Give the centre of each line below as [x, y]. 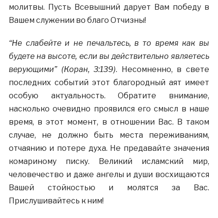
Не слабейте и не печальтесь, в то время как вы [110, 43]
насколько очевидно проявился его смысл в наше [109, 109]
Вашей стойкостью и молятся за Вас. [109, 188]
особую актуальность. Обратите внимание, [109, 96]
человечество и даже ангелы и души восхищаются [109, 174]
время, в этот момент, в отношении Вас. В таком [109, 122]
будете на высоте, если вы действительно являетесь [109, 56]
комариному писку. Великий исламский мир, [109, 161]
